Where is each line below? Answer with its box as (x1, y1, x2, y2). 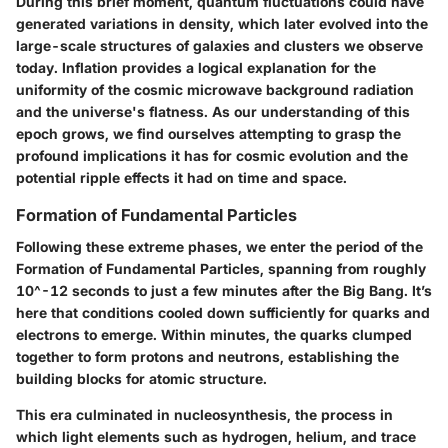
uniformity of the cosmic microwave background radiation (16, 80, 414, 98)
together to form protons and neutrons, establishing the (16, 348, 399, 366)
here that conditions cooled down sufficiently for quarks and (16, 304, 430, 322)
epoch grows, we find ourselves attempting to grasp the (16, 124, 401, 142)
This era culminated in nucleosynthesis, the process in (16, 406, 393, 424)
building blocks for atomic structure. (16, 370, 267, 388)
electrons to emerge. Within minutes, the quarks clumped (16, 326, 412, 344)
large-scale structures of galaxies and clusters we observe (16, 36, 423, 54)
